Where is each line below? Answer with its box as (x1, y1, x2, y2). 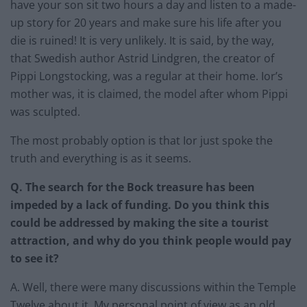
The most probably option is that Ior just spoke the (10, 133, 273, 149)
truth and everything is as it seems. (10, 151, 194, 167)
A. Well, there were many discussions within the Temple (10, 280, 296, 295)
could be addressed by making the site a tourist (10, 215, 269, 231)
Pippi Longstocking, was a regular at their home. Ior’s (10, 69, 283, 84)
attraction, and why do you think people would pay (10, 233, 291, 249)
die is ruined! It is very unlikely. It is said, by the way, (10, 33, 274, 49)
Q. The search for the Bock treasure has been (10, 180, 255, 195)
